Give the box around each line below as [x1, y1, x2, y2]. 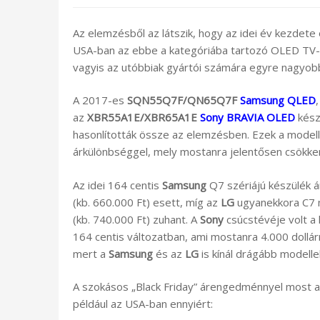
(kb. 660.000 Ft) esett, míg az [73, 194, 221, 209]
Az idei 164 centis [73, 177, 162, 192]
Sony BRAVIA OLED [200, 110, 295, 125]
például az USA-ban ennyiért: [73, 296, 213, 311]
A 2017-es [73, 93, 127, 108]
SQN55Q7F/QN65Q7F [127, 93, 240, 108]
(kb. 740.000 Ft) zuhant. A [73, 211, 200, 226]
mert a [73, 246, 109, 261]
